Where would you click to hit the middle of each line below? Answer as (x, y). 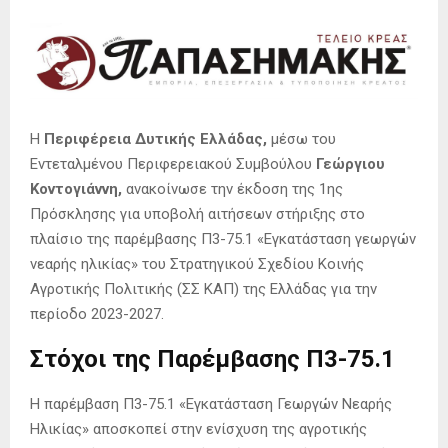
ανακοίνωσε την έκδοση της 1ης (232, 189)
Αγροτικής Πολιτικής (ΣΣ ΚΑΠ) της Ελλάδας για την (203, 289)
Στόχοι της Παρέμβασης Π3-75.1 (212, 359)
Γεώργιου (348, 164)
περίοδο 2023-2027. (97, 314)
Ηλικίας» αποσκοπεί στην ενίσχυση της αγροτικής (198, 429)
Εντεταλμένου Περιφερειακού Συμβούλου (171, 164)
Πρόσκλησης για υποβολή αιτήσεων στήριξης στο (197, 214)
